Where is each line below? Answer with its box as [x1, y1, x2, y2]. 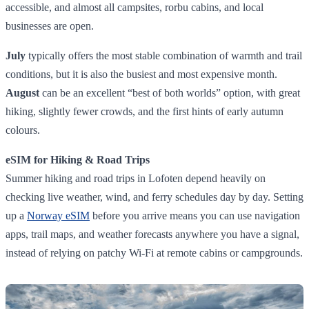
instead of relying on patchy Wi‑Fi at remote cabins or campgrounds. [6, 246, 303, 259]
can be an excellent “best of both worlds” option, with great [39, 86, 300, 99]
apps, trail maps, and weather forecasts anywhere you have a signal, [6, 228, 299, 240]
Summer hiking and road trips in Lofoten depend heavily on [6, 172, 266, 184]
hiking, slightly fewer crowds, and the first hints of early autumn [6, 105, 283, 117]
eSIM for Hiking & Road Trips [6, 153, 150, 166]
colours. [6, 123, 40, 136]
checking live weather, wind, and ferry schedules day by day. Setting [6, 190, 303, 203]
